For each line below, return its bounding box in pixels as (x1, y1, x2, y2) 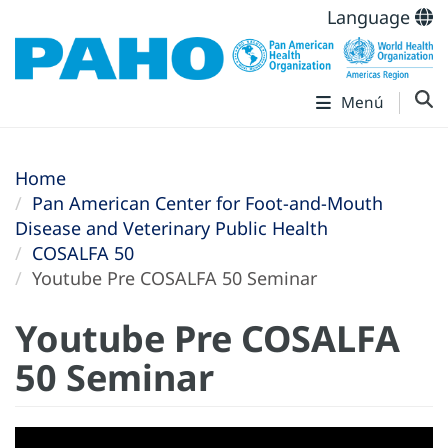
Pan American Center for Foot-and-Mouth (32, 191, 383, 216)
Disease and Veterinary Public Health (15, 216, 328, 241)
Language (327, 5, 415, 29)
